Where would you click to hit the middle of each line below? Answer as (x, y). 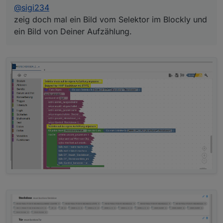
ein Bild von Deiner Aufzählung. (73, 31)
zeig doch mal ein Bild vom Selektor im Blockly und (111, 19)
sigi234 (35, 7)
